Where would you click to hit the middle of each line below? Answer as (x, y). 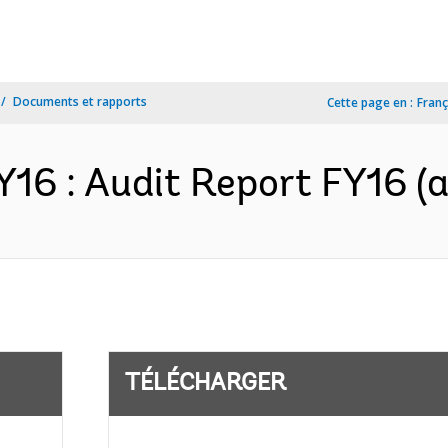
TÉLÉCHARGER (205, 384)
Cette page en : (370, 102)
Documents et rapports (80, 101)
